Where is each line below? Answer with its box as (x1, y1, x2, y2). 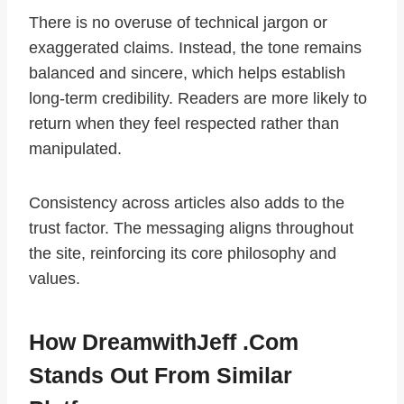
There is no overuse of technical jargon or (29, 14, 327, 32)
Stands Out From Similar (29, 362, 292, 388)
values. (29, 270, 80, 289)
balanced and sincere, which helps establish (29, 64, 345, 83)
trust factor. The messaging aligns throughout (29, 219, 353, 238)
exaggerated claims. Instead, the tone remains (29, 39, 362, 58)
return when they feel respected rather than (29, 115, 339, 133)
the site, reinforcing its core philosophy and (29, 244, 336, 263)
